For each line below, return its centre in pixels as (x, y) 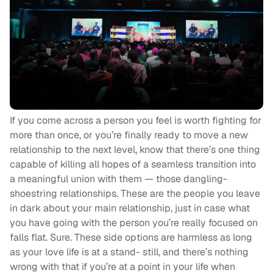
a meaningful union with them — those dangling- (119, 179)
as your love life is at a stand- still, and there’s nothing (129, 252)
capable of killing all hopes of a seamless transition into (133, 165)
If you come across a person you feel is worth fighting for (136, 121)
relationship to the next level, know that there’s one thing (135, 150)
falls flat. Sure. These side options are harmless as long (131, 238)
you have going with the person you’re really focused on (134, 223)
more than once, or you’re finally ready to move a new (129, 135)
